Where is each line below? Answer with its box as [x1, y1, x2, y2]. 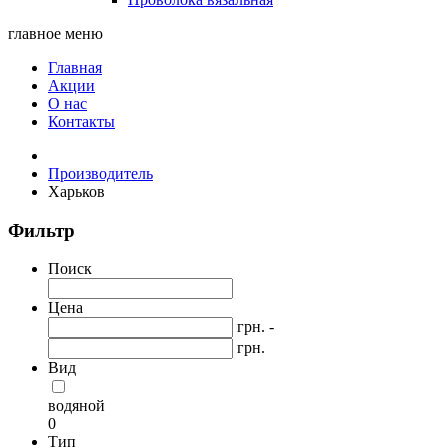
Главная [48, 59, 102, 76]
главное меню [8, 25, 103, 42]
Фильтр [8, 219, 75, 241]
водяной [48, 397, 105, 415]
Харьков [48, 183, 105, 200]
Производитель [48, 165, 153, 182]
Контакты [48, 113, 115, 130]
